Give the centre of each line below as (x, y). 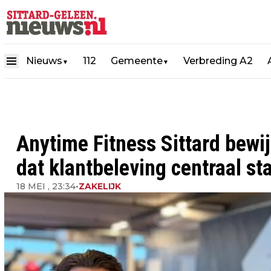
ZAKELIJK (100, 186)
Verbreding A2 (218, 61)
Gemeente (137, 61)
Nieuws (44, 61)
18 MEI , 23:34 (46, 186)
